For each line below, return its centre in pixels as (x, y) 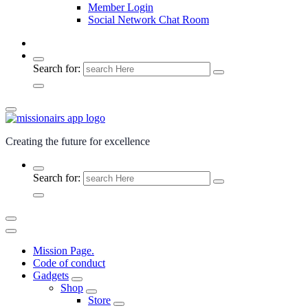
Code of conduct (69, 263)
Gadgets (51, 275)
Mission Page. (64, 251)
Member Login (121, 7)
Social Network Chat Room (148, 20)
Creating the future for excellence (78, 141)
